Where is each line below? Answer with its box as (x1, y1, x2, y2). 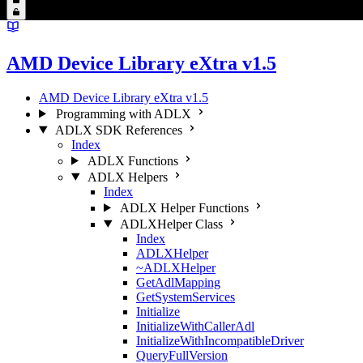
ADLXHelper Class (119, 216, 223, 231)
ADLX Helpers (87, 169, 168, 184)
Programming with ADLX (55, 106, 191, 121)
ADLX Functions (87, 153, 178, 168)
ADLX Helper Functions (119, 200, 249, 215)
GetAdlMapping (136, 275, 220, 289)
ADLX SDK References (54, 122, 182, 137)
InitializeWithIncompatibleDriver (136, 333, 304, 348)
